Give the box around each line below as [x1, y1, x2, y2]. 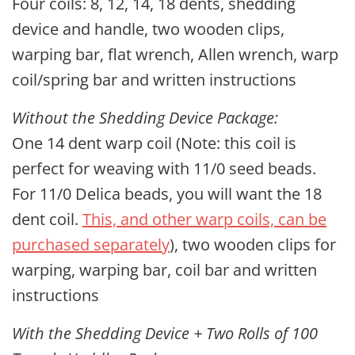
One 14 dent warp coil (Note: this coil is [12, 132, 296, 154]
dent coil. [12, 208, 82, 230]
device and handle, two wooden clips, [12, 18, 284, 40]
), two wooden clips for [170, 234, 336, 255]
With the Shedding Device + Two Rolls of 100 [12, 323, 318, 344]
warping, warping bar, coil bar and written [12, 259, 317, 281]
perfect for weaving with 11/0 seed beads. [12, 158, 316, 179]
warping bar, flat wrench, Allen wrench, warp [12, 44, 338, 65]
